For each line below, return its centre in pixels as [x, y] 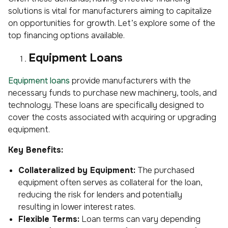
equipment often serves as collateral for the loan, [110, 182]
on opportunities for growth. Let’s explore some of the [112, 23]
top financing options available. [66, 35]
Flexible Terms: [49, 219]
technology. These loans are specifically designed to [106, 105]
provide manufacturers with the [130, 80]
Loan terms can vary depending [140, 219]
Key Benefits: [36, 150]
